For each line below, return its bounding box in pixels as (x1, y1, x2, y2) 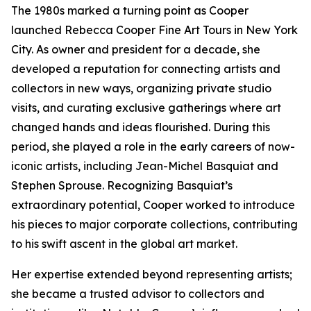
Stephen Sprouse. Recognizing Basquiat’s (11, 178, 233, 192)
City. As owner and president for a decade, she (11, 42, 260, 56)
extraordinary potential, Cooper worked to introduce (11, 198, 295, 212)
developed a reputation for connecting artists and (11, 62, 280, 76)
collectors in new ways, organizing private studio (11, 81, 271, 95)
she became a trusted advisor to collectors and (11, 287, 264, 301)
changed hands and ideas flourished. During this (11, 120, 270, 134)
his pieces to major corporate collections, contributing (11, 217, 298, 231)
